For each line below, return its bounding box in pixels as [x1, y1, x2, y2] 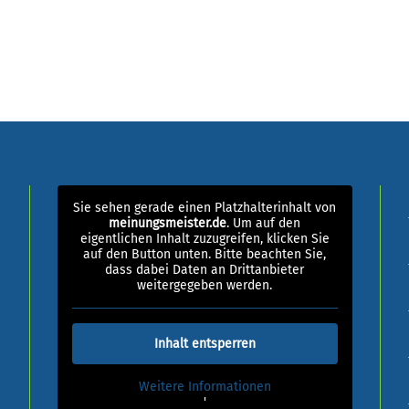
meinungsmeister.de [109, 215, 227, 231]
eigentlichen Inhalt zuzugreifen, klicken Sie [79, 231, 330, 246]
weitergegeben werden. [137, 278, 273, 293]
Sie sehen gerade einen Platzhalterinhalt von [73, 200, 337, 215]
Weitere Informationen [138, 379, 271, 394]
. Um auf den [226, 215, 301, 231]
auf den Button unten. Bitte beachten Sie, [83, 246, 327, 262]
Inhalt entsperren [153, 336, 256, 351]
